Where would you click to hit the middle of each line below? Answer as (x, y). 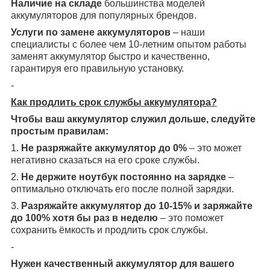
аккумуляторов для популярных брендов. (104, 16)
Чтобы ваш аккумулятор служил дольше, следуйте (133, 119)
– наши (188, 33)
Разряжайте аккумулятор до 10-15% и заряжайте (137, 206)
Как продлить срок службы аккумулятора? (114, 102)
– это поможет (191, 218)
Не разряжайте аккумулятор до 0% (104, 148)
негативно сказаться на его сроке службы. (105, 160)
